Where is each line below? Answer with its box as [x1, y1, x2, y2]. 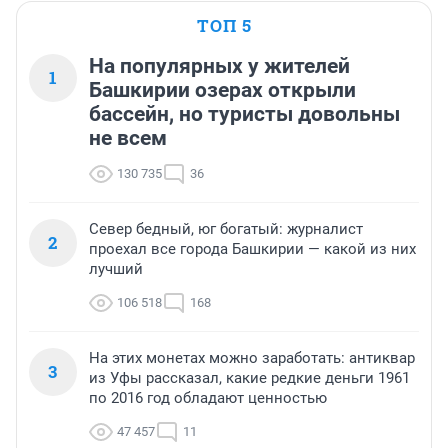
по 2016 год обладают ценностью [89, 388, 327, 407]
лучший [89, 259, 143, 278]
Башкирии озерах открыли [89, 77, 356, 102]
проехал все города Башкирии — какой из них [89, 239, 416, 258]
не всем [89, 125, 167, 150]
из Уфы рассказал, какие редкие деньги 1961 [89, 368, 410, 387]
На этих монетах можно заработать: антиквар [89, 348, 415, 367]
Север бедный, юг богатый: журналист [89, 219, 363, 238]
